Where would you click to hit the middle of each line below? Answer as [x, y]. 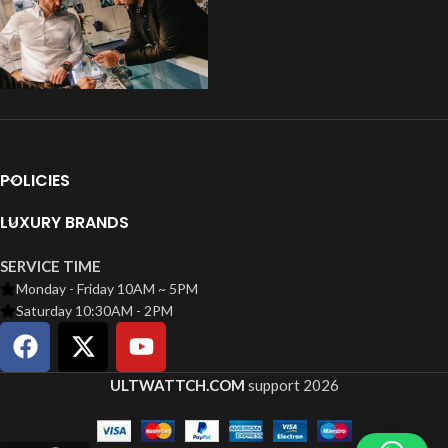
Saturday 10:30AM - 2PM [94, 310]
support [273, 384]
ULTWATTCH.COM [177, 384]
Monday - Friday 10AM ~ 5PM [106, 288]
